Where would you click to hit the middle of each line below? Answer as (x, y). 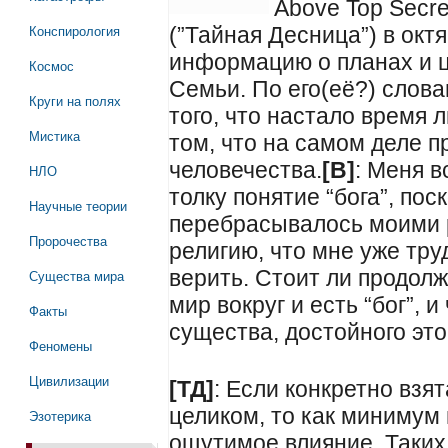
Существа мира (76, 275)
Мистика (54, 135)
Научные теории (77, 205)
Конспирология (74, 30)
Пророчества (67, 240)
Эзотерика (59, 415)
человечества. (246, 170)
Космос (51, 65)
